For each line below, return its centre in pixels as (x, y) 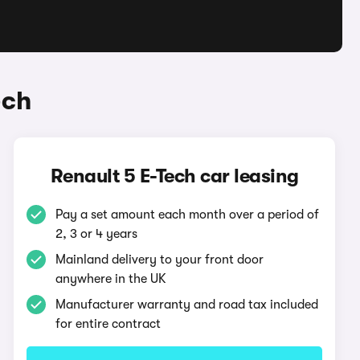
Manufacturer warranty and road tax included (187, 305)
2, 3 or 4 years (97, 234)
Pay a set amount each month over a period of (188, 215)
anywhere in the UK (111, 279)
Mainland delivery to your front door (160, 260)
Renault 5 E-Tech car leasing (174, 176)
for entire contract (108, 324)
